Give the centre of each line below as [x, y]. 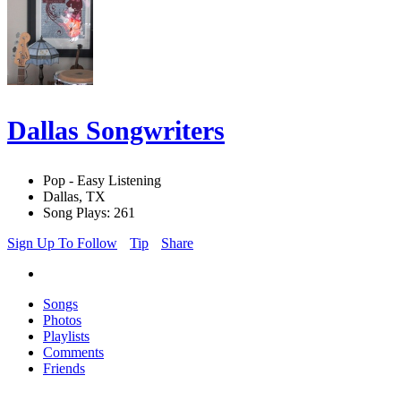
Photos [62, 320]
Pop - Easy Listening [102, 181]
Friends [64, 369]
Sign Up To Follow [62, 243]
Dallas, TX [74, 197]
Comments [73, 353]
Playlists [66, 337]
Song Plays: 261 [89, 213]
